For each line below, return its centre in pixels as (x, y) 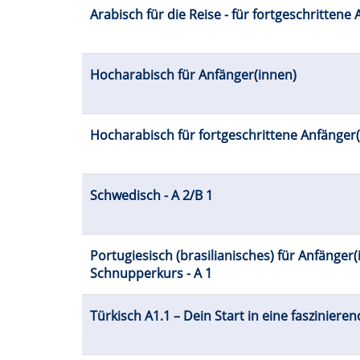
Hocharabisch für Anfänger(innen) (193, 75)
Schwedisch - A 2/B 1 (151, 196)
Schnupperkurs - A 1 (151, 274)
